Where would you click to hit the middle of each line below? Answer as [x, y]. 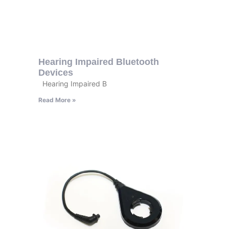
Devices [55, 72]
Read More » [57, 100]
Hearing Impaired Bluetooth [98, 62]
